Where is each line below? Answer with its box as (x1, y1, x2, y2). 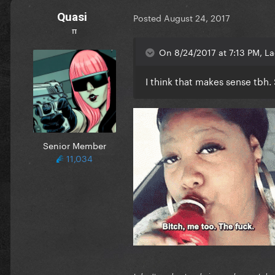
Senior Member (42, 137, 106, 152)
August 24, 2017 (164, 10, 230, 25)
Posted (133, 10, 164, 25)
